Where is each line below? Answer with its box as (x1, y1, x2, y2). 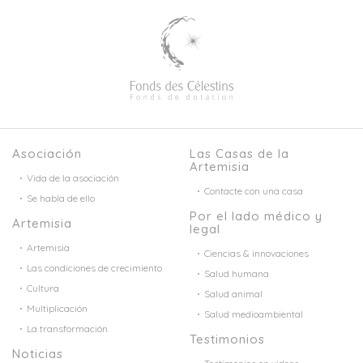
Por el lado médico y (190, 207, 322, 224)
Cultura (27, 281, 59, 294)
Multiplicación (27, 301, 88, 314)
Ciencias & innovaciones (204, 246, 309, 259)
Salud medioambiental (204, 307, 303, 320)
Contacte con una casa (204, 184, 303, 197)
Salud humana (204, 267, 269, 280)
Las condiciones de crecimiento (27, 261, 162, 274)
